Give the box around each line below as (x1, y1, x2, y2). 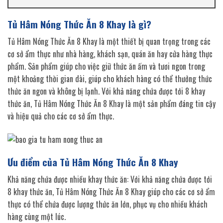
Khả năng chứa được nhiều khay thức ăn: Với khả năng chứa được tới (7, 173, 212, 185)
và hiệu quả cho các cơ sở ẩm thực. (7, 110, 114, 122)
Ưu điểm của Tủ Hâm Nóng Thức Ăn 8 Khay (7, 155, 178, 170)
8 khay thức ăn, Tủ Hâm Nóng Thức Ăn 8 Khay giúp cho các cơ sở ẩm (7, 185, 215, 198)
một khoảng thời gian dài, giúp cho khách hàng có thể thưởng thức (7, 72, 212, 85)
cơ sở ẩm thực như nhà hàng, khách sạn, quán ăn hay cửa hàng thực (7, 47, 213, 60)
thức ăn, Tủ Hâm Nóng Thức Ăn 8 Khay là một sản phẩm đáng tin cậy (7, 97, 216, 110)
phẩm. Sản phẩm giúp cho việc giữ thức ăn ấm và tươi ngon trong (7, 60, 205, 72)
